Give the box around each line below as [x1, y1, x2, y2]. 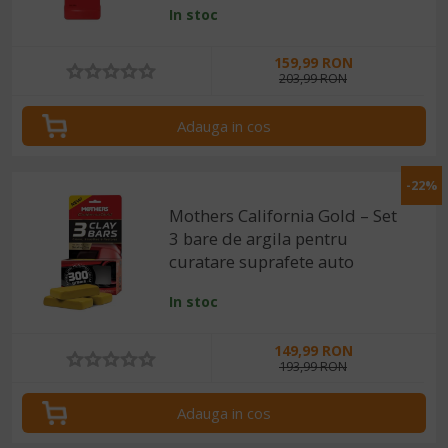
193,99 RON [279, 357, 347, 375]
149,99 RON [273, 340, 353, 360]
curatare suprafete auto [169, 249, 355, 273]
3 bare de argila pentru [169, 226, 349, 250]
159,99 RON [273, 53, 353, 73]
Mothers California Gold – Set [169, 203, 398, 227]
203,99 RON [279, 70, 347, 88]
